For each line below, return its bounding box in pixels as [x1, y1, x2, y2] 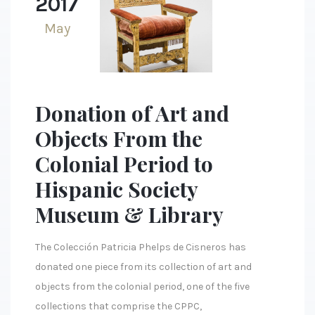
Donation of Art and [35, 99, 229, 128]
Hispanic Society [35, 175, 198, 204]
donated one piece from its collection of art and [35, 261, 252, 274]
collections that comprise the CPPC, [35, 300, 202, 313]
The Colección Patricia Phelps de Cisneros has [35, 241, 246, 254]
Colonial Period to [35, 150, 213, 179]
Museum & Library [35, 200, 224, 229]
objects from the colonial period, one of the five [35, 281, 250, 293]
